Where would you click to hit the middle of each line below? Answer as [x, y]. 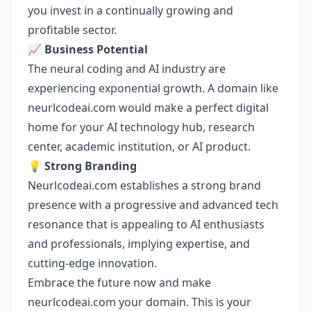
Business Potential [96, 49]
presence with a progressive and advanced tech [153, 205]
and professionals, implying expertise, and [139, 244]
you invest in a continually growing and [131, 10]
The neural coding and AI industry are [127, 69]
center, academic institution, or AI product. [139, 146]
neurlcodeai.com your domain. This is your [140, 302]
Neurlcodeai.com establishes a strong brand [144, 185]
